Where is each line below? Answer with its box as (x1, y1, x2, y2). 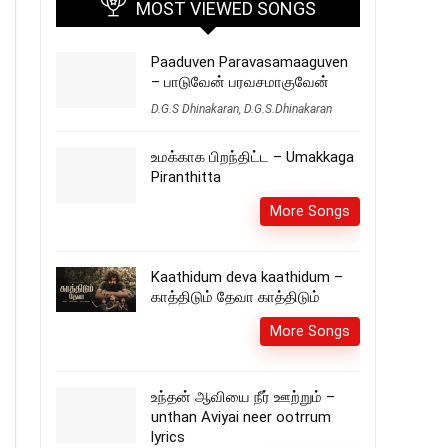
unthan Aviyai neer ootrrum (151, 408, 331, 426)
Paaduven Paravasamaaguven (151, 53, 348, 71)
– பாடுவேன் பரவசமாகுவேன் (151, 73, 329, 91)
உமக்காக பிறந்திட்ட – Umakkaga (151, 148, 354, 166)
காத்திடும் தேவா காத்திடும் (151, 288, 320, 306)
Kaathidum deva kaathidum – (151, 268, 343, 286)
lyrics (151, 428, 185, 446)
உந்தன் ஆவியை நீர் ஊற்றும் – (151, 388, 335, 406)
